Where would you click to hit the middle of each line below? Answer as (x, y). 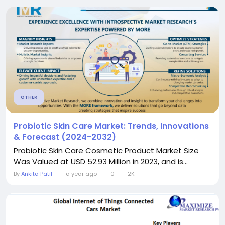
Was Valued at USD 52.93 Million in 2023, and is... (101, 162)
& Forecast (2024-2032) (65, 137)
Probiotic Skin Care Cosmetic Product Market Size (106, 151)
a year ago (81, 174)
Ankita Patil (37, 174)
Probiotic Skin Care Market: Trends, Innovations (111, 126)
